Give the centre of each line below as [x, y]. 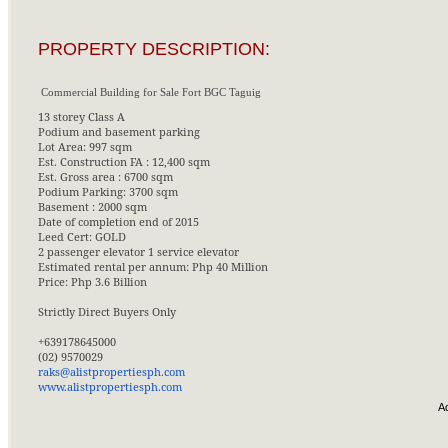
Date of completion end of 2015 [118, 222]
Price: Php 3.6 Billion [93, 282]
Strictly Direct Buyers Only [106, 312]
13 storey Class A [82, 117]
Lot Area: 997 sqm [86, 147]
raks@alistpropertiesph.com [111, 372]
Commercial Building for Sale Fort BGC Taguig [150, 92]
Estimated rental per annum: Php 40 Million [152, 267]
